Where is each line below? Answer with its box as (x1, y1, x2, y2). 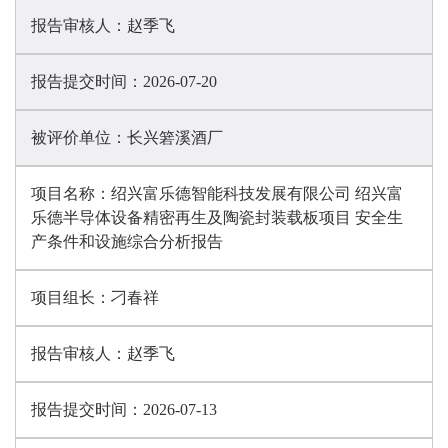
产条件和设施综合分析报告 (31, 233, 223, 250)
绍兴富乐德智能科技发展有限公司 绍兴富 (111, 185, 403, 202)
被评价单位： (31, 129, 127, 146)
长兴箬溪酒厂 (127, 129, 223, 146)
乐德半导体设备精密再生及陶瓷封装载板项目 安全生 (31, 209, 403, 226)
